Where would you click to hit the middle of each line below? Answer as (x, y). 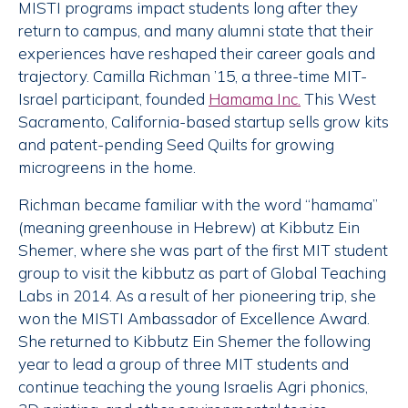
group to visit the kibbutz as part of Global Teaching (202, 273)
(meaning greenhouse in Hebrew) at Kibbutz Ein (189, 228)
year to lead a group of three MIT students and (184, 364)
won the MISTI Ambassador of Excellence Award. (194, 319)
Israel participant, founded (113, 99)
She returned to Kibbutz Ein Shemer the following (194, 342)
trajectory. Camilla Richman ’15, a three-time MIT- (193, 76)
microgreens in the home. (107, 168)
